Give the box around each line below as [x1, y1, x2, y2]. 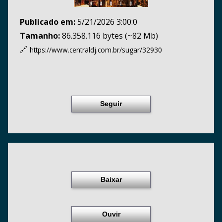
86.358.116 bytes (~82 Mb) [60, 30, 158, 41]
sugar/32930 [122, 45, 162, 55]
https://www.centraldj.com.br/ [30, 45, 122, 55]
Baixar [100, 175, 122, 184]
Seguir [100, 100, 122, 108]
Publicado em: [20, 16, 75, 27]
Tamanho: [20, 30, 60, 41]
